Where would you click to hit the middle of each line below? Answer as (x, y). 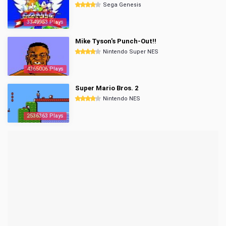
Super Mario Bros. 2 (107, 88)
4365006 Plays (45, 69)
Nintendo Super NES (131, 52)
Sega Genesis (122, 5)
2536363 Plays (45, 116)
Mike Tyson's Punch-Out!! (116, 41)
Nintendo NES (122, 99)
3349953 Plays (45, 22)
